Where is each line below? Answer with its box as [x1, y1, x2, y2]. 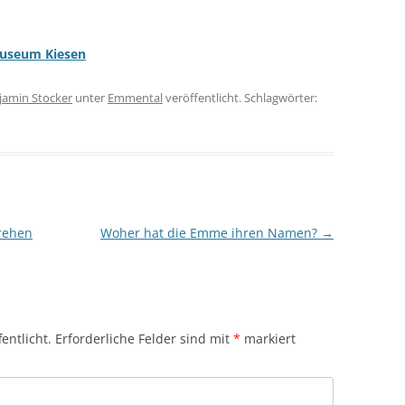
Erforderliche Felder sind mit [55, 329, 233, 347]
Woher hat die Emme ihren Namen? [99, 223, 321, 241]
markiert [240, 329, 296, 347]
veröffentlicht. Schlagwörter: [163, 89, 317, 106]
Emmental [108, 89, 163, 106]
